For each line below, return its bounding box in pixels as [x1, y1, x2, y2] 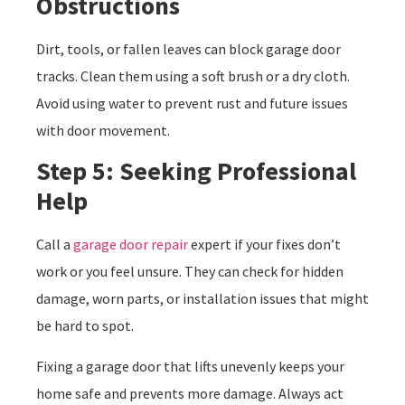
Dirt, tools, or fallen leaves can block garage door [36, 40, 341, 59]
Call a [36, 235, 73, 254]
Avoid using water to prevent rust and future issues [36, 94, 348, 113]
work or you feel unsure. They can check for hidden [36, 262, 344, 281]
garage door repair [73, 235, 188, 254]
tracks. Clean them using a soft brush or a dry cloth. [36, 67, 350, 86]
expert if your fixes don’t [188, 235, 341, 254]
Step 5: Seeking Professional [36, 155, 356, 188]
